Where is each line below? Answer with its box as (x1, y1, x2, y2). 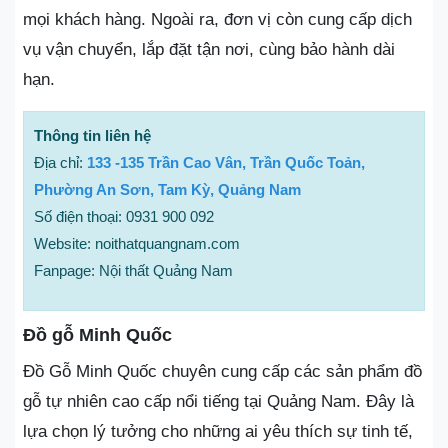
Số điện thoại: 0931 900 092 (34, 208, 214, 226)
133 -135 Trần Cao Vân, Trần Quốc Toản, (87, 154, 365, 172)
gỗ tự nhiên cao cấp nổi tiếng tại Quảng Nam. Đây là (23, 392, 414, 412)
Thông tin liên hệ (34, 127, 151, 145)
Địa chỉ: (34, 154, 87, 172)
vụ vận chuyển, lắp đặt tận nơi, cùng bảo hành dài (23, 40, 395, 60)
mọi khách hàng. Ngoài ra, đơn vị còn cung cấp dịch (23, 10, 412, 30)
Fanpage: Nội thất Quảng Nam (34, 262, 233, 280)
